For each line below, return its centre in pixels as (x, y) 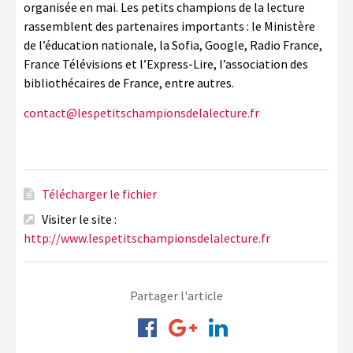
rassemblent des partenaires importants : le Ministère (169, 26)
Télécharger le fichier (99, 194)
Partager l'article (176, 295)
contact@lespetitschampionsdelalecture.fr (141, 113)
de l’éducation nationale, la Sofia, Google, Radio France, (173, 45)
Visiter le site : (78, 219)
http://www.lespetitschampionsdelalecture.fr (147, 238)
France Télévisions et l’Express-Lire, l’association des (166, 64)
